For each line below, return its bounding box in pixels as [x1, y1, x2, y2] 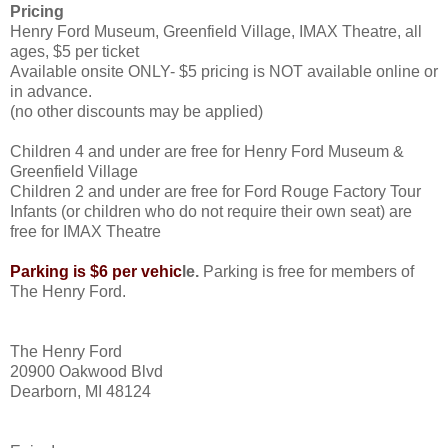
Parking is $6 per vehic [10, 262, 182, 280]
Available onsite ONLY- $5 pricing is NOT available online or [10, 62, 438, 80]
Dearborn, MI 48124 [10, 382, 151, 400]
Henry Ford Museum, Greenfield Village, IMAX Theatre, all [10, 22, 422, 40]
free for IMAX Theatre [10, 222, 161, 240]
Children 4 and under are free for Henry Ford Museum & [10, 142, 404, 160]
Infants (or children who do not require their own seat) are [10, 202, 412, 220]
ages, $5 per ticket [10, 42, 139, 60]
